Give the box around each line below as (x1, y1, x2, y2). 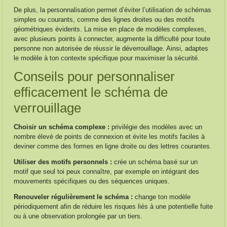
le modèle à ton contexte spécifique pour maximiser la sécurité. (14, 54, 200, 62)
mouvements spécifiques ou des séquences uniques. (14, 177, 170, 185)
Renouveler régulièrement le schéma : (14, 193, 133, 201)
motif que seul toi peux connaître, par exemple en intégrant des (14, 168, 200, 175)
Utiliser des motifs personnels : (14, 158, 112, 166)
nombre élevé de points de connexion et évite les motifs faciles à (14, 133, 205, 140)
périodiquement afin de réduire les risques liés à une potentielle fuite (14, 203, 213, 210)
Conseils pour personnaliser (14, 69, 175, 84)
